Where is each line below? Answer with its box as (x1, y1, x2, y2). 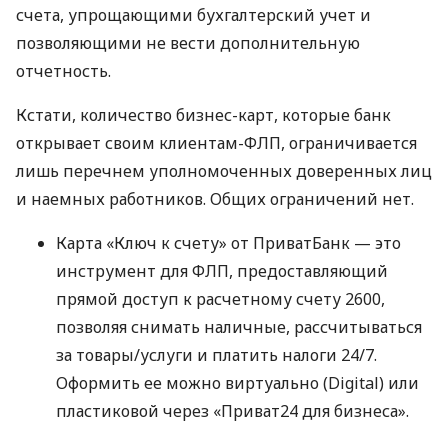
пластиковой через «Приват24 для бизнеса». (56, 400, 409, 423)
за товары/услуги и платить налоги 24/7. (56, 344, 377, 367)
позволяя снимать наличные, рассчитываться (56, 316, 422, 339)
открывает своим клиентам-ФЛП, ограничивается (16, 132, 417, 155)
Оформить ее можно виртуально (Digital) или (56, 372, 419, 395)
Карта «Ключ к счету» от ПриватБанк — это (56, 232, 401, 255)
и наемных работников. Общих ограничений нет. (16, 188, 414, 211)
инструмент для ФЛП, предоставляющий (56, 260, 388, 283)
